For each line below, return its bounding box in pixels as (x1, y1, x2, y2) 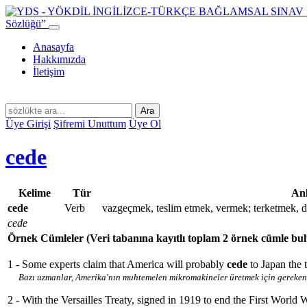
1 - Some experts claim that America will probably (8, 258, 224, 270)
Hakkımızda (33, 53, 86, 65)
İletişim (33, 66, 64, 77)
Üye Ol (129, 118, 161, 130)
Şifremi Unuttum (53, 118, 126, 130)
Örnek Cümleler (8, 232, 86, 244)
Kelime (19, 186, 51, 199)
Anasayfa (33, 41, 74, 53)
